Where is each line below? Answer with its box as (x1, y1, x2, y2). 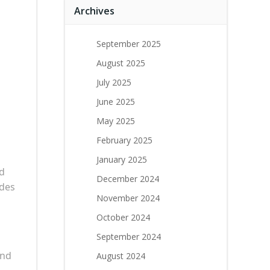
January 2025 (96, 154, 147, 165)
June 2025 (96, 96, 135, 107)
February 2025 (96, 134, 152, 146)
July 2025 (96, 77, 131, 88)
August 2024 (96, 250, 145, 262)
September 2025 (96, 38, 161, 49)
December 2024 (96, 173, 159, 184)
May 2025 (96, 115, 135, 127)
